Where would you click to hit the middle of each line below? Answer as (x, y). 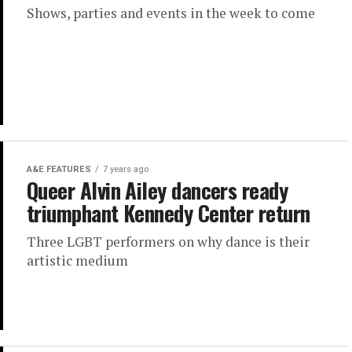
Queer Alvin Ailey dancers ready (158, 190)
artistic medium (77, 260)
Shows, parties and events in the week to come (171, 13)
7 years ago (126, 169)
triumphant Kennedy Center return (169, 213)
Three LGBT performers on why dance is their (168, 241)
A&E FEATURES (59, 169)
